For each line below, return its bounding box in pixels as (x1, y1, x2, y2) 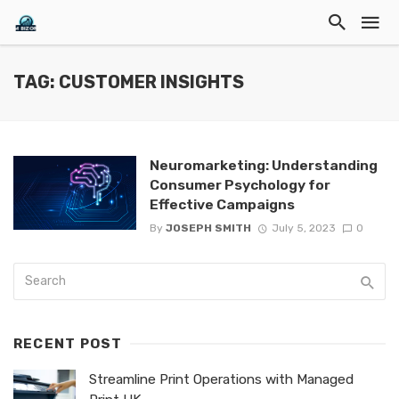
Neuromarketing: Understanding (149, 157, 378, 174)
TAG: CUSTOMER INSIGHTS (13, 72, 244, 93)
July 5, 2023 (271, 222, 336, 235)
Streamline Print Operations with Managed (89, 371, 354, 388)
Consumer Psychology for (149, 176, 330, 193)
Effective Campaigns (149, 196, 295, 213)
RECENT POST (13, 336, 123, 353)
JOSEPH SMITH (165, 222, 251, 235)
